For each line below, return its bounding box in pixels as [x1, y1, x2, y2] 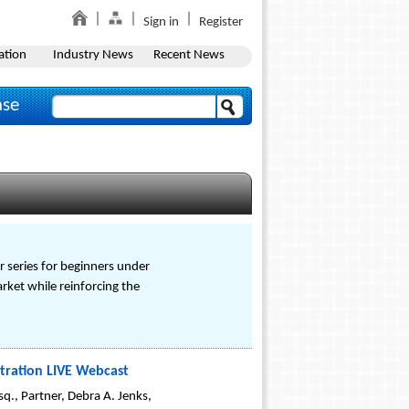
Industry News [52, 48, 133, 62]
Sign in [143, 16, 179, 29]
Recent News [152, 48, 225, 62]
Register [199, 16, 243, 29]
